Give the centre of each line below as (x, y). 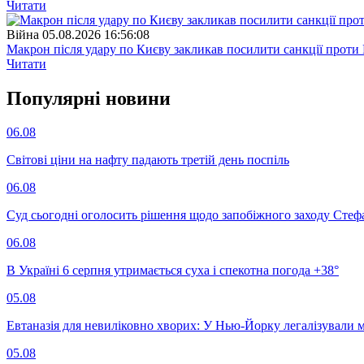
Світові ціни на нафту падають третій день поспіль (148, 160)
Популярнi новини (89, 98)
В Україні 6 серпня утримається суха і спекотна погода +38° (173, 271)
